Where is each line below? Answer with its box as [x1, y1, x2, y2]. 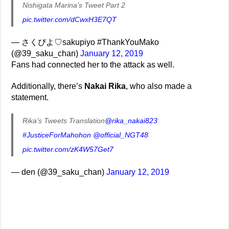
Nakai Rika [84, 81, 126, 90]
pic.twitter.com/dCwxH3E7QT [22, 15, 117, 24]
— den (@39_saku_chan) [11, 167, 107, 176]
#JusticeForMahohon [22, 130, 91, 139]
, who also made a [126, 81, 192, 90]
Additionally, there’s [11, 81, 85, 90]
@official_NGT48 [93, 130, 149, 139]
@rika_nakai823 [105, 116, 158, 125]
